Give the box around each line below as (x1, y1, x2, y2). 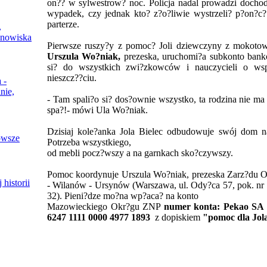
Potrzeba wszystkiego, (47, 137, 131, 147)
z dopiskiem (150, 212, 203, 222)
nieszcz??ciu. (47, 73, 97, 83)
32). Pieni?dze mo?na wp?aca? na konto (47, 191, 198, 201)
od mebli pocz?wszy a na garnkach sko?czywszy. (47, 148, 233, 158)
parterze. (47, 19, 79, 29)
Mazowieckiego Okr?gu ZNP (47, 201, 164, 212)
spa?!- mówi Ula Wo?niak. (47, 105, 148, 115)
